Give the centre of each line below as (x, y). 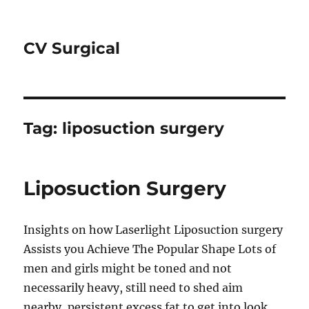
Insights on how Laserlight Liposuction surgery (153, 230)
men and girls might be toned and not (128, 268)
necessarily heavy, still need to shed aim (133, 288)
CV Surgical (72, 48)
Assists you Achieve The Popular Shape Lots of (150, 249)
